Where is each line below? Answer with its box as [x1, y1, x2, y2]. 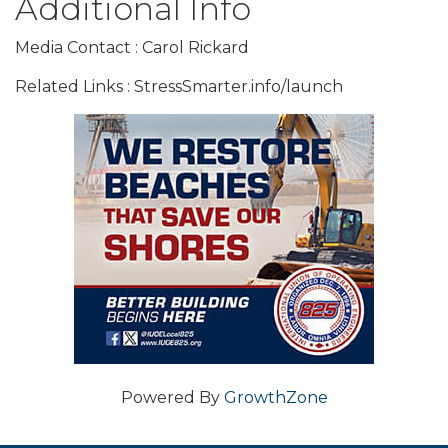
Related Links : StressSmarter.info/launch [15, 76, 343, 96]
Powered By [120, 387, 224, 407]
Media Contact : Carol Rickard [15, 37, 249, 57]
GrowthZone [223, 387, 328, 407]
